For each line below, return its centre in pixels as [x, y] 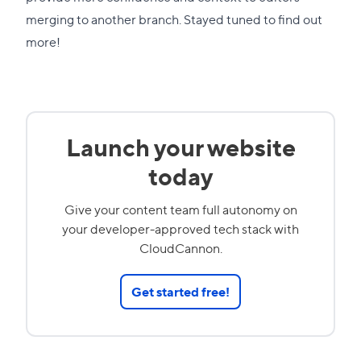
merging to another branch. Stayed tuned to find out [174, 19]
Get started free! [180, 291]
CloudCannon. [180, 247]
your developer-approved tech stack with [180, 228]
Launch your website [180, 146]
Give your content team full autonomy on [180, 209]
